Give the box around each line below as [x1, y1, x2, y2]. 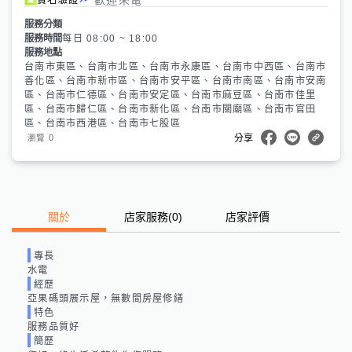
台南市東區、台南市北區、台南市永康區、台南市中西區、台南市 [24, 60, 327, 72]
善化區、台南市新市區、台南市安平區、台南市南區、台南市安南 [24, 75, 327, 86]
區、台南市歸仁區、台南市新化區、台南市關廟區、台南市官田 [24, 103, 316, 115]
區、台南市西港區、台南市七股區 [24, 117, 181, 129]
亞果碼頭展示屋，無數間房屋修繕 [27, 292, 184, 304]
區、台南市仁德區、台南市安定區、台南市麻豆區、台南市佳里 [24, 89, 316, 101]
